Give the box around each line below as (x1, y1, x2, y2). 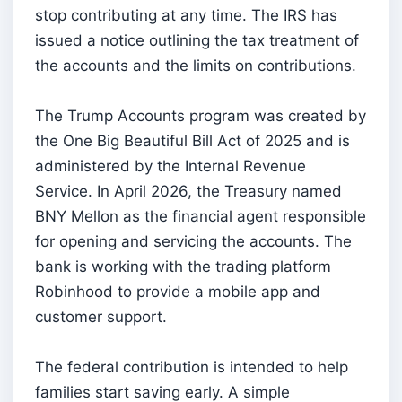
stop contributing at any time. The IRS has (35, 5, 337, 24)
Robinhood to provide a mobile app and (35, 282, 320, 301)
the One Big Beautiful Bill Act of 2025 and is (35, 131, 350, 150)
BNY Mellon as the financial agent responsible (35, 206, 366, 225)
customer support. (35, 307, 167, 326)
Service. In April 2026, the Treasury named (35, 181, 342, 200)
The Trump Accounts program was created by (35, 106, 366, 125)
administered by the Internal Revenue (35, 156, 306, 175)
